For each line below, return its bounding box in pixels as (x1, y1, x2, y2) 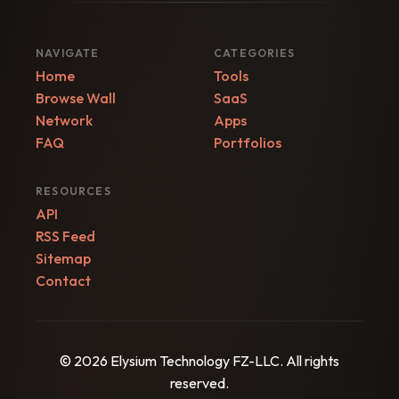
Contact (36, 272, 91, 290)
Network (36, 111, 93, 130)
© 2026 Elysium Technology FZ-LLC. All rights (60, 352, 339, 370)
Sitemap (36, 249, 91, 268)
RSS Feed (36, 227, 95, 246)
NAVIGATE (36, 46, 100, 61)
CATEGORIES (214, 46, 295, 61)
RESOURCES (36, 184, 111, 199)
